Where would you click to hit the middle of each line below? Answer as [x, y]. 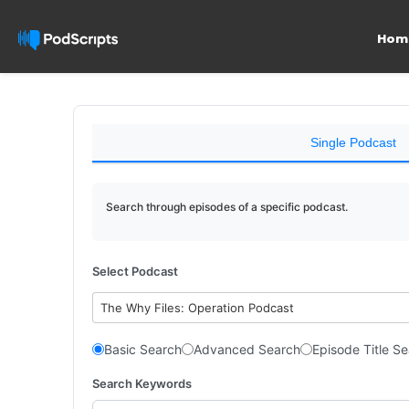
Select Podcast [135, 271]
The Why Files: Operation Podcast [198, 308]
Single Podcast [353, 142]
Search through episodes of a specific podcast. [227, 207]
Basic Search [143, 349]
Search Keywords [142, 383]
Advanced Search [247, 349]
